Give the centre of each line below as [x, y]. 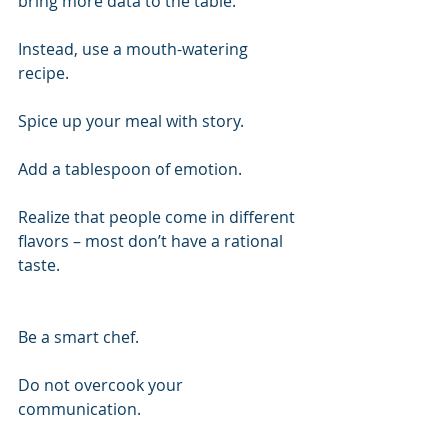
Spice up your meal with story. [131, 121]
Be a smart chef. [78, 337]
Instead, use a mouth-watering [135, 49]
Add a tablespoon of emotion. [130, 169]
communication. [79, 409]
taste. [39, 265]
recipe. [43, 73]
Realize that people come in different [158, 217]
